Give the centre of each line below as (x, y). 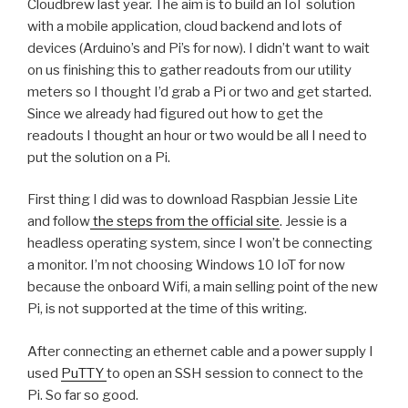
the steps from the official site (185, 222)
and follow (59, 222)
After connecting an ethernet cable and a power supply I (200, 351)
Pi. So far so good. (83, 395)
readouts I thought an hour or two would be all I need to (197, 135)
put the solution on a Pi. (99, 157)
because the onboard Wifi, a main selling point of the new (203, 287)
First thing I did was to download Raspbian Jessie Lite (193, 200)
